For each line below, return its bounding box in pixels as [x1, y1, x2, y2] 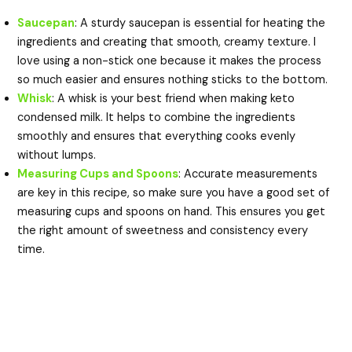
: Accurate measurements [178, 166, 318, 181]
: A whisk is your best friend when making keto [52, 90, 295, 106]
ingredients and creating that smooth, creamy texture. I [17, 34, 317, 49]
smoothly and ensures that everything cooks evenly [17, 128, 296, 144]
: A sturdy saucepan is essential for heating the [75, 15, 326, 31]
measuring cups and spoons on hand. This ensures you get [17, 203, 326, 219]
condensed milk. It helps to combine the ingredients [17, 109, 296, 125]
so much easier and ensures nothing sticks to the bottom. [17, 71, 328, 87]
